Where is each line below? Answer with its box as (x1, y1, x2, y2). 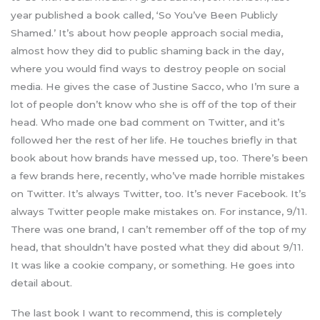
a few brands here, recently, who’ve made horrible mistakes (11, 170, 305, 182)
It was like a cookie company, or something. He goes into (11, 259, 295, 271)
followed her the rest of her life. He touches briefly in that (11, 134, 297, 146)
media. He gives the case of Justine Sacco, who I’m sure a (11, 81, 299, 93)
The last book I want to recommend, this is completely (11, 306, 282, 319)
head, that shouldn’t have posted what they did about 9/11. (11, 241, 304, 254)
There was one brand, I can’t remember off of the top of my (11, 224, 306, 236)
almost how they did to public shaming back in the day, (11, 45, 284, 57)
